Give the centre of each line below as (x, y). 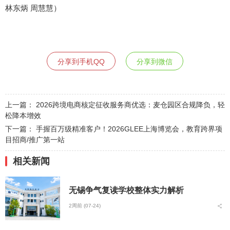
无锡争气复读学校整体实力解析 (126, 190)
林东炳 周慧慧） (33, 8)
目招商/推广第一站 (35, 139)
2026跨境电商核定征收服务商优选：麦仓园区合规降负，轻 (130, 104)
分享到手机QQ (81, 61)
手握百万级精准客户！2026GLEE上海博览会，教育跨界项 (129, 129)
